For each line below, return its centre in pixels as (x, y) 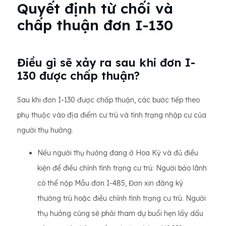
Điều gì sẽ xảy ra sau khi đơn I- (106, 63)
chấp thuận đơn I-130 (95, 25)
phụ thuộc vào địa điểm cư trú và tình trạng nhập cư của (112, 115)
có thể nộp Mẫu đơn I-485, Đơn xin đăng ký (110, 183)
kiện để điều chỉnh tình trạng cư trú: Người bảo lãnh (122, 168)
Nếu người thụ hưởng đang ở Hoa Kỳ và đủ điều (118, 153)
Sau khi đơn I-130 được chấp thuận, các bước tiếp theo (108, 100)
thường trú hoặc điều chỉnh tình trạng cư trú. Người (122, 199)
